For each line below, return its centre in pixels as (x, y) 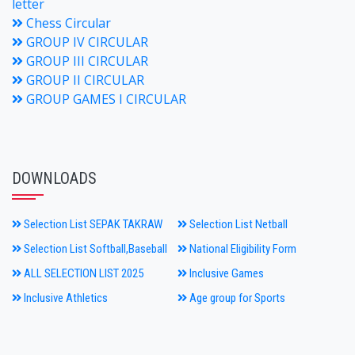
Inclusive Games (225, 273)
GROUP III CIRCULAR (86, 61)
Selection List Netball (237, 224)
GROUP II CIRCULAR (84, 80)
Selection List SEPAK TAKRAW (92, 224)
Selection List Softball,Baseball (94, 249)
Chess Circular (67, 23)
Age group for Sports (236, 298)
